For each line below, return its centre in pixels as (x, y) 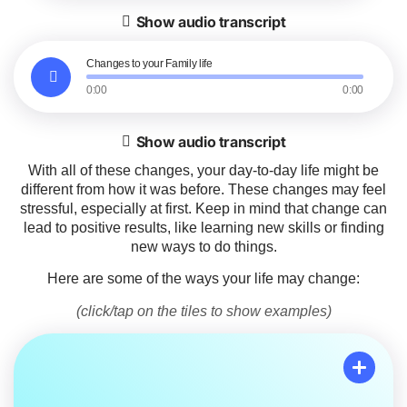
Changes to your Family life (149, 64)
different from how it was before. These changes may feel (203, 190)
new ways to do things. (203, 247)
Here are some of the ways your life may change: (203, 279)
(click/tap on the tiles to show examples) (203, 311)
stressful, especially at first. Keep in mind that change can (203, 209)
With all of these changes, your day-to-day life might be (203, 171)
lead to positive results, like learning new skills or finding (203, 228)
